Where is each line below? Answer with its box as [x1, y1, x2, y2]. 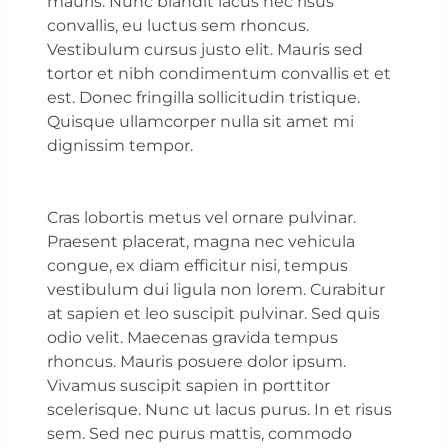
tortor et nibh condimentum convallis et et [47, 63, 392, 83]
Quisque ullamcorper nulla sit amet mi [47, 111, 355, 131]
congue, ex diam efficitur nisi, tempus [47, 255, 349, 275]
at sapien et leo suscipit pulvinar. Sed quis [47, 303, 381, 323]
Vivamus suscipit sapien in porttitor [47, 375, 331, 395]
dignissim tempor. [47, 135, 194, 155]
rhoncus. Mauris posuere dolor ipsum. [47, 351, 347, 371]
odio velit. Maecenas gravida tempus [47, 327, 339, 347]
